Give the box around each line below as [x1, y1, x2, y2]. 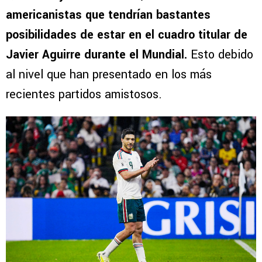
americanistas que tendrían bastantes [6, 6, 211, 23]
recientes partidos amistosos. [6, 85, 162, 103]
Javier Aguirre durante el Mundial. [6, 46, 187, 63]
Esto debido [187, 46, 253, 63]
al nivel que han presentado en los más [6, 65, 212, 83]
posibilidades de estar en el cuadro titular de [6, 26, 247, 43]
